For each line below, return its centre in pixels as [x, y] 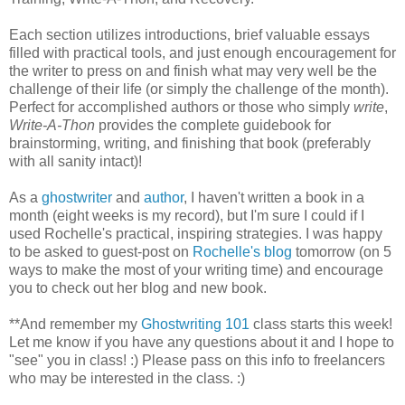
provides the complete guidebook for [215, 125]
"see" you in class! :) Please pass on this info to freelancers [197, 360]
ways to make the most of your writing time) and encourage [196, 269]
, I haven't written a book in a [274, 197]
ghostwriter [77, 197]
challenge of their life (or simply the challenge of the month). [199, 89]
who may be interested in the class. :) [129, 378]
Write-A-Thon [54, 125]
